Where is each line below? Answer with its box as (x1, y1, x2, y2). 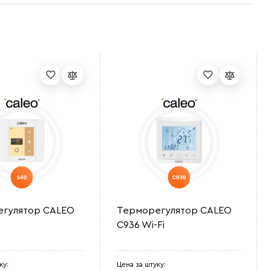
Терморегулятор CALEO (117, 206, 232, 215)
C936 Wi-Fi (117, 220, 165, 230)
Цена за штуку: (117, 261, 166, 268)
